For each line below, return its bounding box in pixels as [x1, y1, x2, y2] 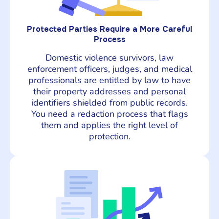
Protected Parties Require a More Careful [27, 23, 192, 34]
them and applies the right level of [41, 119, 178, 131]
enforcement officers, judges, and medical [27, 63, 192, 75]
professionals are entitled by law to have [28, 74, 191, 86]
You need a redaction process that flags [31, 108, 188, 120]
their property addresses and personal [33, 85, 186, 97]
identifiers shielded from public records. [31, 96, 188, 109]
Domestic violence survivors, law [45, 51, 174, 64]
